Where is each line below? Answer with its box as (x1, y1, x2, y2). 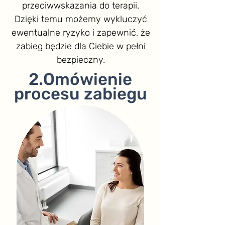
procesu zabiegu (14, 83, 147, 103)
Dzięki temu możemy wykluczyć (14, 13, 147, 25)
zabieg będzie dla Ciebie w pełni (16, 40, 146, 52)
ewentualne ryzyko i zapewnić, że (11, 27, 150, 38)
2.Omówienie (29, 69, 132, 89)
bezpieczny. (56, 54, 105, 65)
